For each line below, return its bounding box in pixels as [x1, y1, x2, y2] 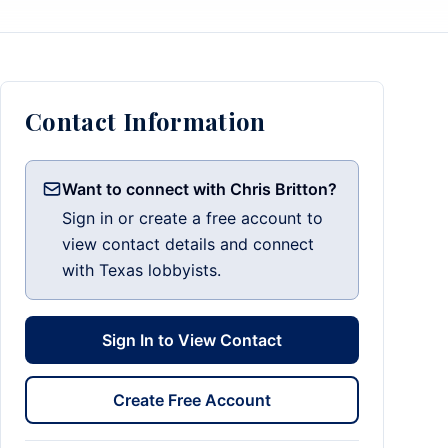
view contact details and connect [62, 234, 314, 254]
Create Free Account [113, 390, 271, 410]
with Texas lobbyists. [62, 260, 221, 280]
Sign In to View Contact [102, 330, 282, 350]
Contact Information [25, 105, 266, 137]
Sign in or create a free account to [62, 208, 323, 228]
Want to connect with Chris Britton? [62, 179, 337, 199]
